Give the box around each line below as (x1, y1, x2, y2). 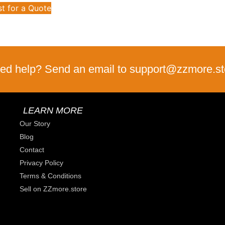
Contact (20, 146, 44, 154)
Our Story (20, 120, 50, 128)
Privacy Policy (20, 159, 63, 167)
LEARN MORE (23, 105, 83, 116)
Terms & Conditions (20, 172, 81, 180)
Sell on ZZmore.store (20, 185, 87, 193)
